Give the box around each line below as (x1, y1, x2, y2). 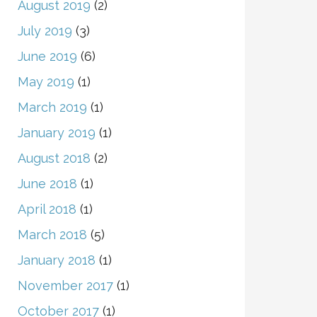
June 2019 (17, 49, 77, 64)
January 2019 (17, 125, 96, 140)
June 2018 (17, 176, 77, 191)
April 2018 (17, 202, 76, 217)
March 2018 (17, 227, 87, 242)
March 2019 (17, 100, 87, 115)
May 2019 (17, 74, 74, 89)
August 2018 (17, 151, 91, 166)
